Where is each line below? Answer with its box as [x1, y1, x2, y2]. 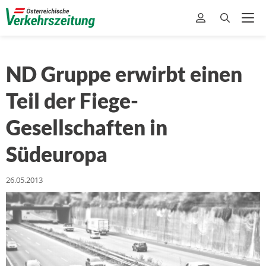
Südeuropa [6, 141, 107, 166]
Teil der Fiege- [6, 88, 138, 113]
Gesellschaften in [6, 115, 167, 140]
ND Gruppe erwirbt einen [6, 61, 242, 86]
